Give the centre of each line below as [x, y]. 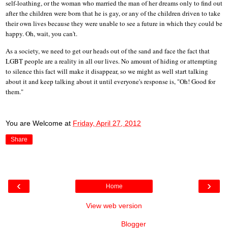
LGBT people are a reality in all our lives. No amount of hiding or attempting [111, 61]
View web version [114, 206]
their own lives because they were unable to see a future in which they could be [114, 23]
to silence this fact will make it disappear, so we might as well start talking [107, 71]
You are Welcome [34, 123]
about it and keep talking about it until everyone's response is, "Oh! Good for [110, 81]
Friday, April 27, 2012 [107, 123]
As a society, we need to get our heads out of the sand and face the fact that [108, 51]
